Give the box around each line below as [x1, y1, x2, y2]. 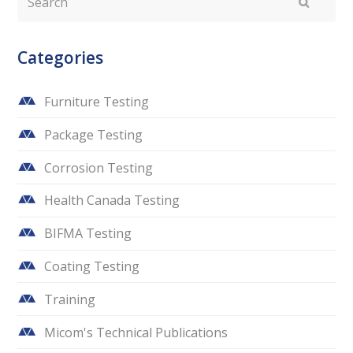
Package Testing [44, 125, 143, 143]
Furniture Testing [44, 93, 150, 111]
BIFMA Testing [44, 225, 132, 243]
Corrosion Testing [44, 158, 154, 176]
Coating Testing [44, 257, 140, 275]
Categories [17, 46, 104, 69]
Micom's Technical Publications [44, 323, 229, 341]
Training [44, 290, 96, 308]
